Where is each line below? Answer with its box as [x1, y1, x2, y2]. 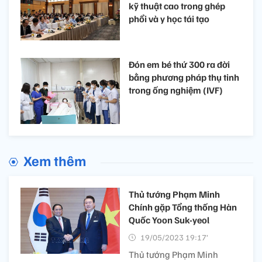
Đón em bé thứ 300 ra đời [129, 58, 230, 70]
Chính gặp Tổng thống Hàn [129, 201, 237, 213]
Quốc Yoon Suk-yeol [129, 213, 209, 226]
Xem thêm [23, 151, 86, 169]
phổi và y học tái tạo [129, 13, 209, 25]
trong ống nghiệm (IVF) [129, 84, 223, 96]
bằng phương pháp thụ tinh [129, 71, 239, 83]
